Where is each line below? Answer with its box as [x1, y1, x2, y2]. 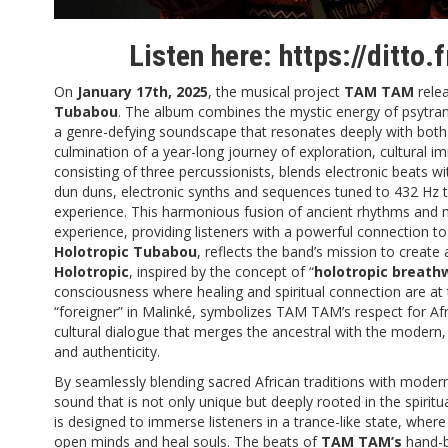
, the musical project [208, 81, 344, 101]
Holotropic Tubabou [54, 241, 197, 261]
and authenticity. [54, 341, 160, 361]
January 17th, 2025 [77, 81, 208, 101]
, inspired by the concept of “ [129, 261, 314, 281]
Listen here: [128, 37, 279, 73]
